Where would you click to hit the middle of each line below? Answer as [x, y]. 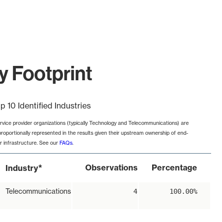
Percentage [174, 168]
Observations [111, 168]
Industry [22, 168]
